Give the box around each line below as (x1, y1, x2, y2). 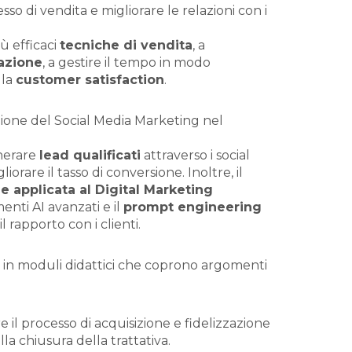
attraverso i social (141, 148, 250, 163)
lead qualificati (39, 148, 141, 163)
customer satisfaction (16, 72, 164, 87)
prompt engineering (123, 200, 262, 214)
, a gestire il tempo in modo (42, 55, 211, 70)
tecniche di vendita (60, 38, 192, 53)
